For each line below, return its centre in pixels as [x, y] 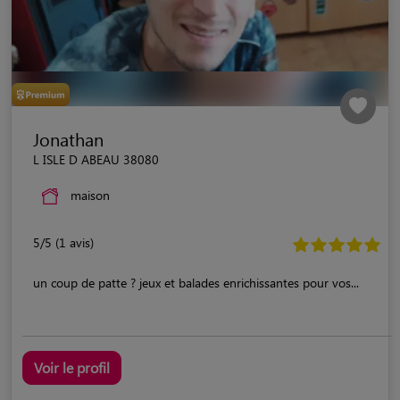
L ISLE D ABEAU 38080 [96, 159]
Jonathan [68, 138]
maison [90, 195]
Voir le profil [72, 367]
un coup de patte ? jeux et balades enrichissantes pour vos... [196, 282]
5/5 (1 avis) [63, 242]
